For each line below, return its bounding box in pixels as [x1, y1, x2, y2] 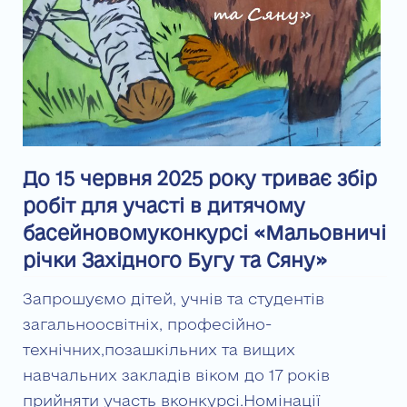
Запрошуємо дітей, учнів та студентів [23, 290, 324, 308]
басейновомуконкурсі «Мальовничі [23, 222, 386, 244]
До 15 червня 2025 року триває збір [23, 167, 377, 190]
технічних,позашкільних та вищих [23, 341, 295, 359]
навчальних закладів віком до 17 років [23, 366, 330, 384]
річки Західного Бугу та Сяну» [23, 249, 327, 272]
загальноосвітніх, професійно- [23, 315, 272, 333]
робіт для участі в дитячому [23, 194, 305, 217]
